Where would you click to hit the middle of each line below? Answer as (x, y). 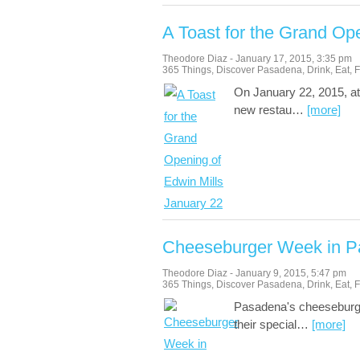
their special (265, 324)
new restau (263, 110)
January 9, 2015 (271, 273)
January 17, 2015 (274, 59)
